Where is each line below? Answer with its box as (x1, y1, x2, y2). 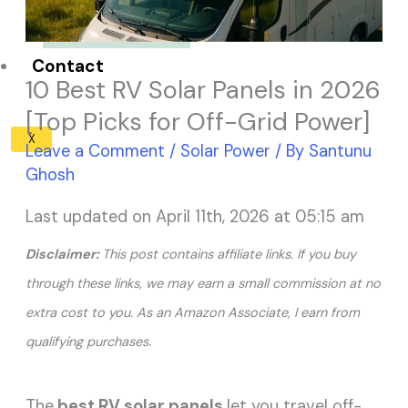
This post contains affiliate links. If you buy (102, 245, 357, 263)
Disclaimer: (25, 245, 103, 263)
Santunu (309, 139, 372, 162)
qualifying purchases (25, 332, 149, 351)
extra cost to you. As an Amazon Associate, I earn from (25, 303, 361, 321)
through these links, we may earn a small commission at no (25, 274, 382, 292)
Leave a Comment (25, 139, 166, 162)
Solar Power (180, 139, 271, 162)
